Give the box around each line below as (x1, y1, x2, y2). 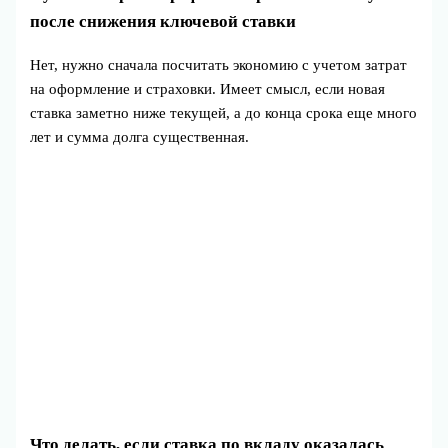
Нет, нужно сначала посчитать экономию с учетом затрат (30, 56, 408, 73)
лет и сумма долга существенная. (30, 128, 250, 145)
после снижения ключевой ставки (30, 11, 297, 31)
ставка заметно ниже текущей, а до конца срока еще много (30, 104, 418, 121)
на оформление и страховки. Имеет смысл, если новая (30, 80, 386, 97)
